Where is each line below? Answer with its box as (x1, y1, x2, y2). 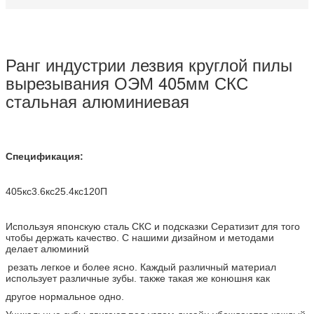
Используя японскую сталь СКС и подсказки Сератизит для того (6, 220, 300, 232)
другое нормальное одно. (6, 290, 124, 302)
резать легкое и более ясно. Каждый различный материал (8, 261, 276, 273)
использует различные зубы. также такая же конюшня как (6, 272, 270, 284)
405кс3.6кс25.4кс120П (6, 185, 107, 197)
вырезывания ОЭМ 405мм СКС (6, 69, 248, 95)
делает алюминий (6, 243, 89, 254)
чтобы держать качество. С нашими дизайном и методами (6, 231, 274, 243)
